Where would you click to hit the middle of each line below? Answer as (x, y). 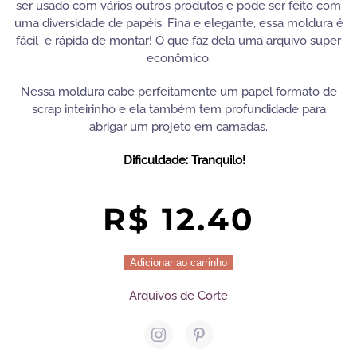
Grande (31, 296)
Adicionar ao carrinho (178, 263)
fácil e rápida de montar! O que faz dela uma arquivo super (178, 41)
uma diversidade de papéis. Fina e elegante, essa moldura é (178, 23)
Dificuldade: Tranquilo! (184, 160)
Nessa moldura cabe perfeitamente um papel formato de (178, 92)
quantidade (42, 314)
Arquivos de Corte (178, 296)
